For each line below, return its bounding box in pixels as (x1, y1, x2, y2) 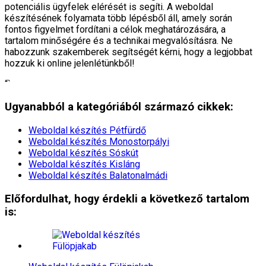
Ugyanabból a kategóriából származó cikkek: (5, 100, 233, 114)
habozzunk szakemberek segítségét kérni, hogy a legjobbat (5, 46, 252, 58)
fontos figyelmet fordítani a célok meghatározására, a (5, 23, 226, 35)
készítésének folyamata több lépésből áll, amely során (5, 12, 232, 24)
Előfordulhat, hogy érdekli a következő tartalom (5, 192, 249, 205)
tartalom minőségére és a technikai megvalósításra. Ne (5, 34, 233, 46)
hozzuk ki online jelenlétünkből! (5, 57, 135, 69)
